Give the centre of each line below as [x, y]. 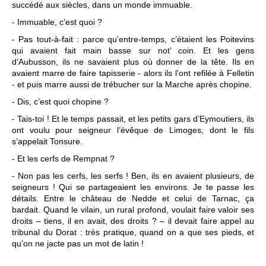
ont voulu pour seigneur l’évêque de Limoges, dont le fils [133, 130]
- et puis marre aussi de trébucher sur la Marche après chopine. [132, 84]
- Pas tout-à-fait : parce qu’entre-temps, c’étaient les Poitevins [133, 39]
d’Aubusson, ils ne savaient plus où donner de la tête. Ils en [133, 62]
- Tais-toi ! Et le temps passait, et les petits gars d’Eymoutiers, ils [133, 119]
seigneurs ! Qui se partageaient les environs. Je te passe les [133, 187]
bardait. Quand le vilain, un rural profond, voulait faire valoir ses [133, 210]
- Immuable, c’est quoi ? [57, 22]
